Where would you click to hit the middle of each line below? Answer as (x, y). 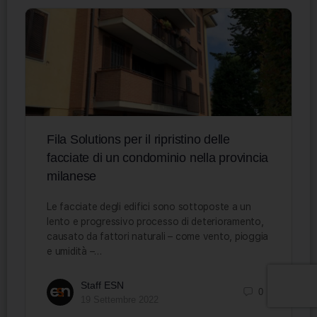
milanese (72, 176)
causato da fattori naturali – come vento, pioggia (158, 236)
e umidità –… (75, 251)
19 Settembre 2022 (120, 299)
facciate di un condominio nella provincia (158, 157)
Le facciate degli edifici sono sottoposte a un (149, 206)
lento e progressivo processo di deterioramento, (155, 221)
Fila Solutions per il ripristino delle (138, 139)
